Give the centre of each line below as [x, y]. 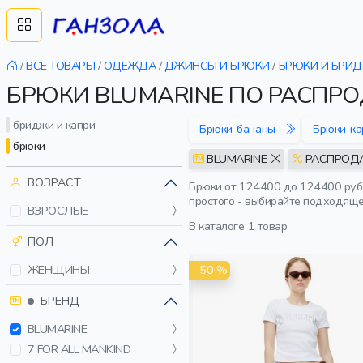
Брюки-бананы [237, 129]
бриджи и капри [54, 125]
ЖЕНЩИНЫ [58, 270]
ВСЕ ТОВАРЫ [61, 66]
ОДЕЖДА [130, 66]
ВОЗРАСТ [54, 182]
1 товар [267, 226]
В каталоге [217, 226]
